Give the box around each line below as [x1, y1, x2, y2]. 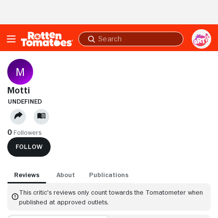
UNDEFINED [8, 97, 42, 105]
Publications [89, 171, 128, 178]
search [87, 47, 109, 55]
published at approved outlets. [19, 198, 109, 205]
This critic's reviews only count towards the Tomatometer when [19, 188, 203, 196]
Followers [14, 128, 42, 136]
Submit [87, 39, 109, 47]
